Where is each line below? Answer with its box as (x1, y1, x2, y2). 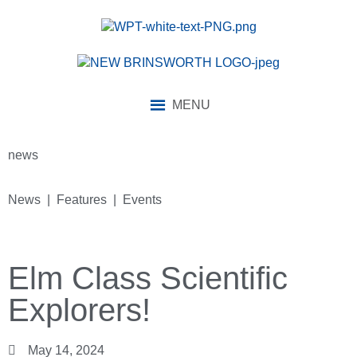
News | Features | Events (8, 192, 162, 206)
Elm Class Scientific (8, 261, 288, 296)
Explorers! (8, 292, 151, 328)
